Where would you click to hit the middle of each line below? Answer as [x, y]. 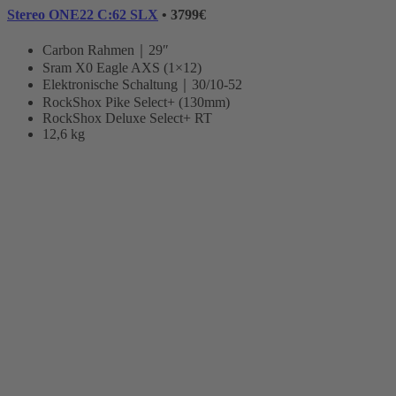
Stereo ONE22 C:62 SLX [83, 14]
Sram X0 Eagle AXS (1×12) [122, 67]
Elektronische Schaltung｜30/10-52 [142, 84]
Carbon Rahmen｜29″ [106, 49]
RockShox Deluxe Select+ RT [127, 118]
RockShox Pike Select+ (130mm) [136, 102]
